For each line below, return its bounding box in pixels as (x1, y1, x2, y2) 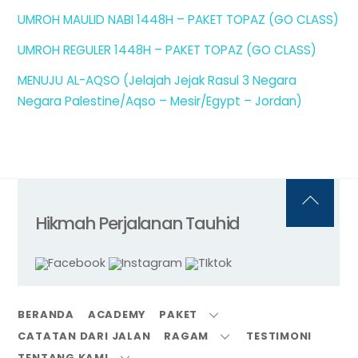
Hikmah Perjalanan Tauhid (34, 210, 240, 236)
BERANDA (18, 306, 74, 322)
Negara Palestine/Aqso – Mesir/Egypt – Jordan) (18, 92, 303, 109)
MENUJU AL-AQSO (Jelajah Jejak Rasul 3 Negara (18, 71, 297, 89)
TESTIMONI (246, 328, 312, 344)
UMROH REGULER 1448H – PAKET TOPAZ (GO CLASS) (18, 41, 317, 58)
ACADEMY (87, 306, 146, 322)
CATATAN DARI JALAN (18, 328, 151, 344)
